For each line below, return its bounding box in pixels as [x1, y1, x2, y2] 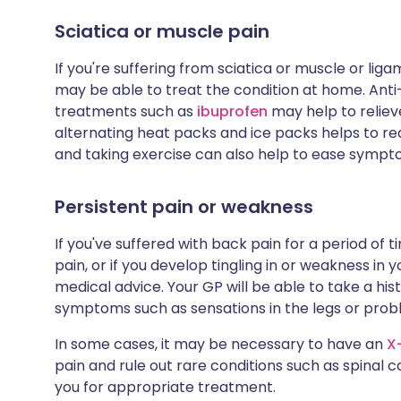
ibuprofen [197, 101, 268, 122]
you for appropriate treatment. [55, 377, 276, 397]
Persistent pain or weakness [55, 194, 313, 219]
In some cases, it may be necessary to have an [55, 334, 387, 354]
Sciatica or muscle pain [55, 19, 269, 44]
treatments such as [55, 101, 197, 122]
